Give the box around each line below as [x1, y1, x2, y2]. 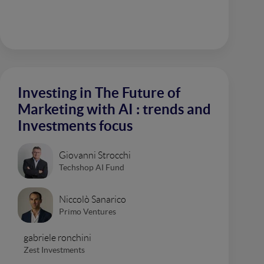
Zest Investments [24, 245, 85, 255]
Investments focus [18, 118, 133, 134]
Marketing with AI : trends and [18, 101, 211, 117]
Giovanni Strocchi [59, 150, 131, 160]
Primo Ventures [59, 206, 116, 216]
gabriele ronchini [24, 233, 91, 243]
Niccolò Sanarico [59, 194, 126, 204]
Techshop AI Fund [59, 162, 124, 172]
